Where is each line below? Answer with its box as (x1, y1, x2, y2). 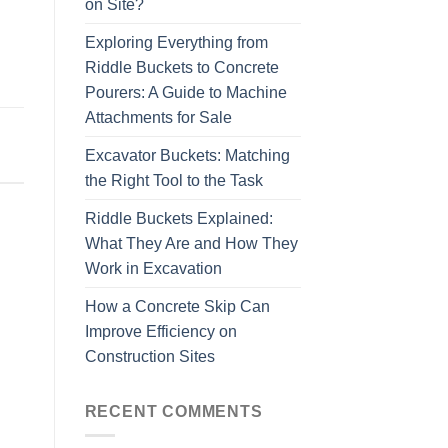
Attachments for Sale (84, 108, 232, 126)
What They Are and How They (84, 234, 298, 252)
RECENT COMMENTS (84, 402, 263, 420)
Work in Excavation (84, 259, 222, 277)
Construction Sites (84, 347, 215, 365)
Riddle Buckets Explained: (84, 209, 273, 227)
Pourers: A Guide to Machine (84, 83, 287, 101)
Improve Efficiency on (84, 322, 237, 340)
